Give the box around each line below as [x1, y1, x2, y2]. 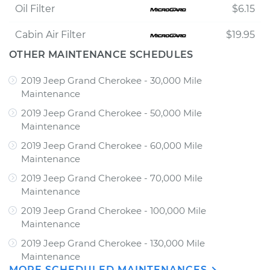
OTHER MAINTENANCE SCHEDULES [9, 49, 193, 60]
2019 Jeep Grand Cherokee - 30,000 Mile [21, 75, 202, 86]
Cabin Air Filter [15, 29, 86, 40]
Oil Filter [15, 3, 55, 14]
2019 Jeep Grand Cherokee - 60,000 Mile [21, 140, 202, 151]
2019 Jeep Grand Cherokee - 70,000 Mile [21, 172, 202, 184]
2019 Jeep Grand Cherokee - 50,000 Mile [21, 107, 202, 119]
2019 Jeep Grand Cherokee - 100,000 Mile [21, 205, 206, 216]
